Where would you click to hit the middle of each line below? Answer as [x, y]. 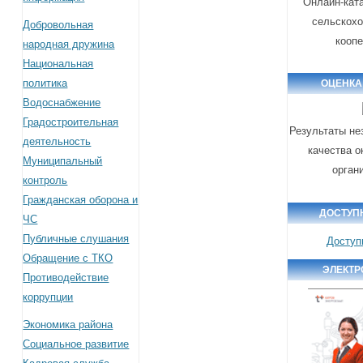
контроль [45, 180]
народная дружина [69, 44]
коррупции [48, 297]
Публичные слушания [76, 238]
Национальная [58, 63]
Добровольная [58, 24]
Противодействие [66, 277]
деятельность [57, 141]
